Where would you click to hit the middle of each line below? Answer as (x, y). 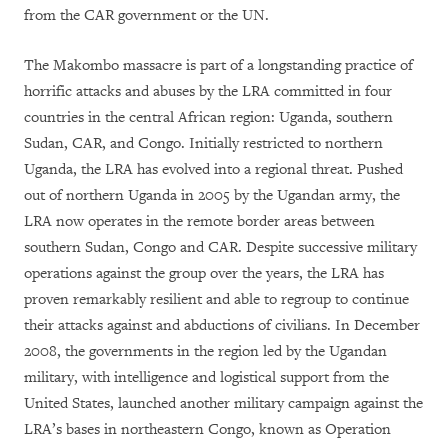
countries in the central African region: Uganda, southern (208, 117)
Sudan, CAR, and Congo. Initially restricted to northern (203, 143)
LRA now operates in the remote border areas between (199, 221)
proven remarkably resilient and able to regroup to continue (216, 299)
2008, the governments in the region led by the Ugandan (205, 351)
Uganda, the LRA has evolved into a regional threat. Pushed (213, 169)
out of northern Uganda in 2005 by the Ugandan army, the (212, 195)
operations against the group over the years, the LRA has (204, 273)
